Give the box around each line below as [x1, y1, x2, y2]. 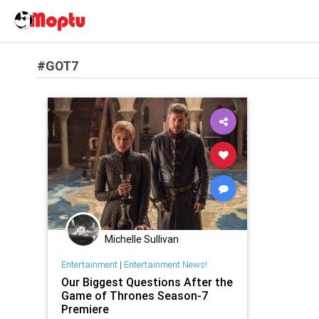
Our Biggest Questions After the [61, 274, 233, 289]
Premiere [61, 301, 109, 316]
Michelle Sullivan [105, 233, 179, 246]
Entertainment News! [123, 258, 207, 271]
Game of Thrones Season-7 [61, 288, 208, 303]
